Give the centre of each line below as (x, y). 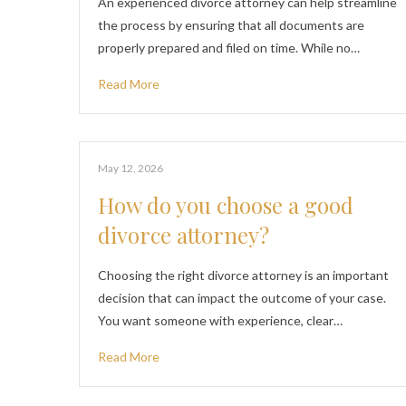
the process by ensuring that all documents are (231, 25)
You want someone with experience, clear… (220, 320)
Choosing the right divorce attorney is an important (243, 275)
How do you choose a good (226, 205)
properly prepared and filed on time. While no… (229, 48)
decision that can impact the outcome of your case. (242, 298)
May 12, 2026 (130, 168)
